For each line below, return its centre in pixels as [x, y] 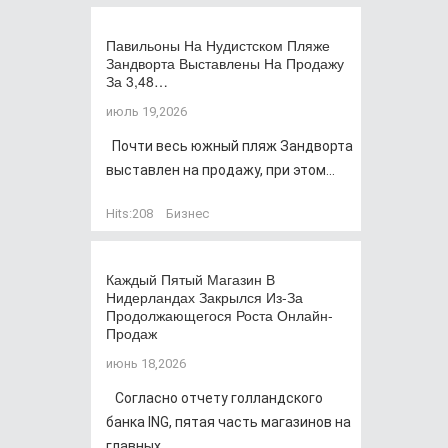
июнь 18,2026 [146, 363]
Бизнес [187, 213]
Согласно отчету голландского [214, 398]
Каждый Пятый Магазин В [190, 279]
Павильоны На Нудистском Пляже [218, 45]
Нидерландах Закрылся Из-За [204, 297]
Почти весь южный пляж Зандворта [229, 146]
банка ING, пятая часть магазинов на [228, 422]
